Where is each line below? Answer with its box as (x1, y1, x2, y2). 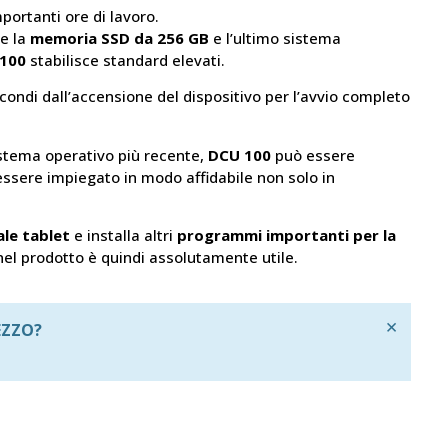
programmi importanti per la (177, 225, 396, 246)
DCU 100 (208, 144, 271, 165)
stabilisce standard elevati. (26, 49, 225, 70)
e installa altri (70, 225, 177, 246)
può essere (271, 144, 355, 165)
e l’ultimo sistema (209, 27, 341, 48)
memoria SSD (30, 27, 130, 48)
